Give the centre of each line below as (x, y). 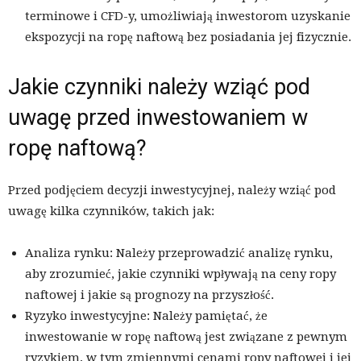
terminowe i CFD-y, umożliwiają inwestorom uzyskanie (188, 17)
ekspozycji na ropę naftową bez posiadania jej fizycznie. (188, 37)
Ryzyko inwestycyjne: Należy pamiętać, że (146, 316)
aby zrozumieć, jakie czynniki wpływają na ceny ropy (180, 274)
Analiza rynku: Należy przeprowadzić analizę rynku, (179, 253)
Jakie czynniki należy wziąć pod (159, 87)
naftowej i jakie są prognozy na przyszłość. (149, 295)
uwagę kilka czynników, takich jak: (111, 212)
